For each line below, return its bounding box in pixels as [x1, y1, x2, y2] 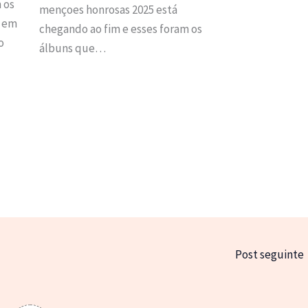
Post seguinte [235, 246, 306, 262]
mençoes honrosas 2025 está [38, 1, 177, 17]
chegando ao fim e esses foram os [38, 21, 202, 36]
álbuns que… [38, 40, 106, 56]
